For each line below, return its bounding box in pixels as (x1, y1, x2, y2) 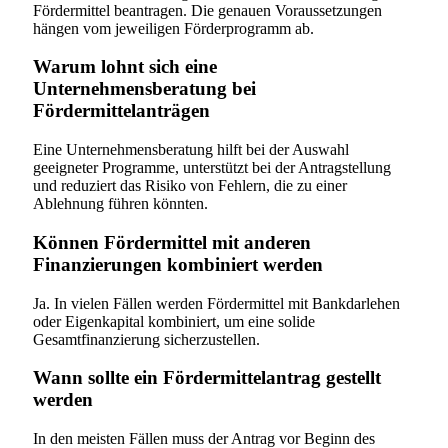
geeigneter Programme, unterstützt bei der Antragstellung (33, 159, 391, 177)
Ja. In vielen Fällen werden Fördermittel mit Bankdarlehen (33, 294, 400, 312)
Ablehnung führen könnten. (33, 195, 208, 213)
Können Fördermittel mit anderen (33, 231, 311, 253)
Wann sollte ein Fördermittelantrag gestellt (33, 367, 381, 389)
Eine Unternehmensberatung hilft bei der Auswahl (33, 141, 349, 159)
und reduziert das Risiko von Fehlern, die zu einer (33, 177, 347, 195)
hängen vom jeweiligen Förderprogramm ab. (33, 19, 314, 37)
